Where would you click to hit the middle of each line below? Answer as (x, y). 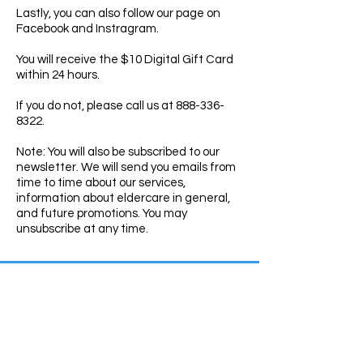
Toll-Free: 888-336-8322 (127, 331)
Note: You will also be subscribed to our (118, 152)
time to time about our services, (101, 183)
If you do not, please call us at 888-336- (120, 106)
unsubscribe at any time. (82, 229)
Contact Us (127, 296)
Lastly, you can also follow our (96, 13)
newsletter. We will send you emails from (126, 167)
